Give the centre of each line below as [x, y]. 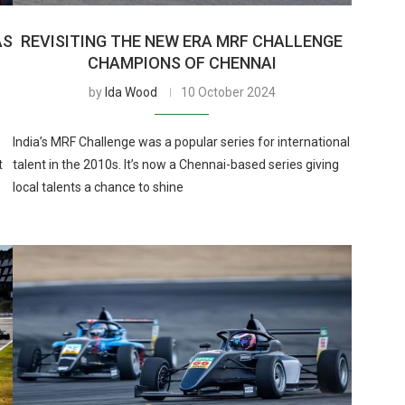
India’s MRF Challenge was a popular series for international [181, 141]
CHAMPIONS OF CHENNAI [182, 62]
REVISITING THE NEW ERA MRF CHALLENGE [182, 41]
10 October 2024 [228, 92]
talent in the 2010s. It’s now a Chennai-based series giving [175, 164]
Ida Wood [131, 92]
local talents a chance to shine [98, 187]
